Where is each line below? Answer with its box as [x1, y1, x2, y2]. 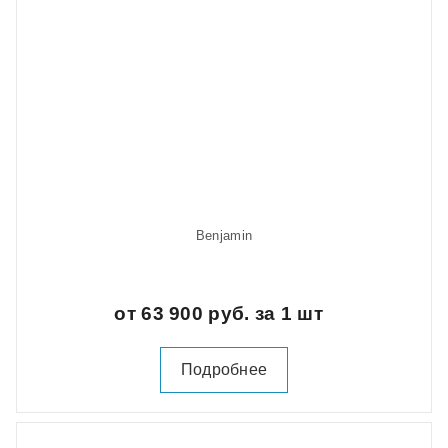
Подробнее [180, 361, 268, 379]
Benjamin [195, 228, 253, 244]
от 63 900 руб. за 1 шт [114, 303, 329, 325]
